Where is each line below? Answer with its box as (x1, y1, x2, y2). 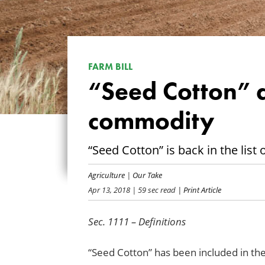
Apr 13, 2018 (88, 184, 130, 195)
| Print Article (175, 184, 221, 195)
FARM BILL (88, 61, 132, 73)
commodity (88, 105, 215, 135)
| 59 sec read (130, 184, 176, 195)
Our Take (132, 169, 162, 180)
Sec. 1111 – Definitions (88, 214, 186, 228)
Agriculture (88, 169, 125, 180)
